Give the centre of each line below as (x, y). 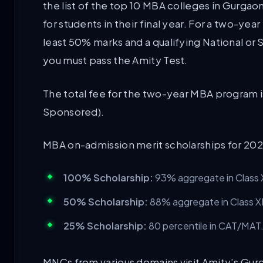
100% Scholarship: (108, 178)
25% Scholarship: (105, 226)
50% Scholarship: (106, 202)
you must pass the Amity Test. (115, 60)
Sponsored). (74, 111)
